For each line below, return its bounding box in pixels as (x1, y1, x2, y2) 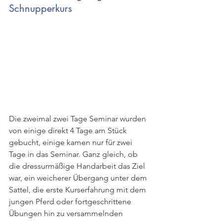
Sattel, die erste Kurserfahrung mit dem (9, 184, 148, 194)
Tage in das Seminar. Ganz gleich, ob (9, 149, 140, 159)
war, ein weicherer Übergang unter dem (9, 173, 149, 183)
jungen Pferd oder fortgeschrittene (9, 196, 133, 206)
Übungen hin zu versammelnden (9, 208, 125, 218)
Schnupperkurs (9, 1, 72, 15)
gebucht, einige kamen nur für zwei (9, 137, 134, 147)
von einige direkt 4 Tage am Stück (9, 125, 129, 135)
